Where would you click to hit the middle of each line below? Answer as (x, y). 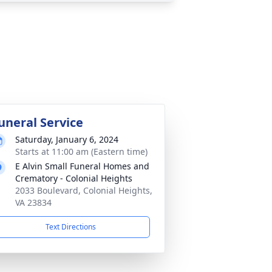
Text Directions (70, 227)
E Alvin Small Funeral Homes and (82, 166)
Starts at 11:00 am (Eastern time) (81, 151)
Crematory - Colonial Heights (74, 178)
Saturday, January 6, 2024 (67, 139)
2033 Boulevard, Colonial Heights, (84, 190)
